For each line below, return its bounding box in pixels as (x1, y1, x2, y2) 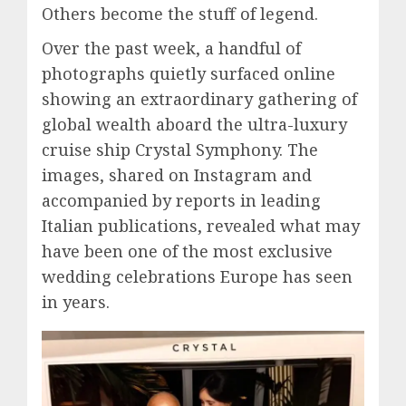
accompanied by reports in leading (42, 189, 321, 211)
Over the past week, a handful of (42, 37, 301, 59)
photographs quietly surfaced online (42, 63, 335, 84)
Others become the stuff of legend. (42, 3, 318, 24)
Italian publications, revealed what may (42, 215, 360, 237)
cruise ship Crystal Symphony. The (42, 139, 318, 160)
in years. (42, 291, 110, 313)
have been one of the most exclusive (42, 240, 333, 262)
